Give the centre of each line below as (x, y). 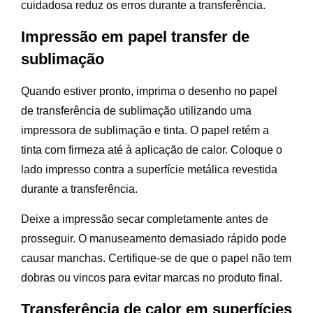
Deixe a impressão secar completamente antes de (145, 219)
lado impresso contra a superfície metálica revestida (149, 170)
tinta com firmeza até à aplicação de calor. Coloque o (152, 150)
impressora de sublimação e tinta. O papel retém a (145, 131)
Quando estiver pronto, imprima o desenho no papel (149, 92)
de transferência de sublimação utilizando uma (136, 111)
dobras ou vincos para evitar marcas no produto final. (152, 278)
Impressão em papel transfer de (135, 37)
